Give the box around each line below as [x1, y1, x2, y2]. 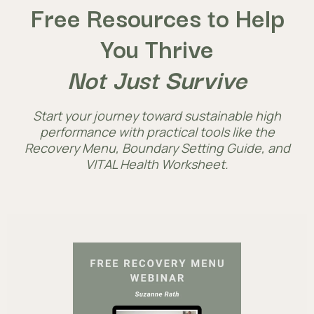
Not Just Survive [67, 60, 247, 98]
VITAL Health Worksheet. [86, 156, 228, 173]
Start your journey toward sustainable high [33, 107, 281, 125]
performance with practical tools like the [39, 123, 275, 141]
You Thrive [100, 29, 214, 67]
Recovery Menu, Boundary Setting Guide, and [24, 139, 290, 157]
